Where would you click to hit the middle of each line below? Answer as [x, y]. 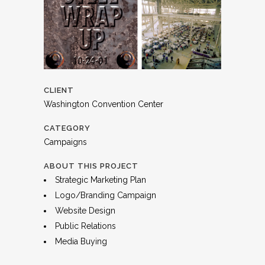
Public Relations [85, 226]
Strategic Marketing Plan [101, 180]
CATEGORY [67, 128]
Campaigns [65, 142]
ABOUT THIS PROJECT [91, 166]
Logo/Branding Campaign [106, 195]
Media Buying [81, 241]
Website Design [85, 210]
